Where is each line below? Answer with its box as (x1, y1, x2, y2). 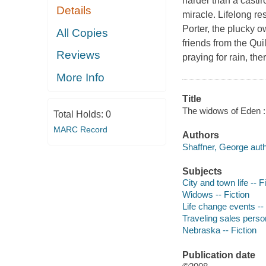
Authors (182, 130, 219, 141)
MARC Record (53, 125, 107, 135)
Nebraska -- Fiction (182, 225, 256, 236)
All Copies (56, 26, 109, 39)
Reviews (56, 49, 101, 62)
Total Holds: (53, 109, 106, 120)
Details (56, 4, 92, 17)
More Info (56, 71, 105, 84)
